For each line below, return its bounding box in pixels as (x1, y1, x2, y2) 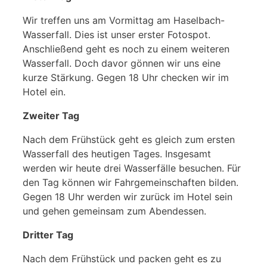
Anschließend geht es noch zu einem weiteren (23, 42, 229, 55)
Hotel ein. (23, 85, 66, 98)
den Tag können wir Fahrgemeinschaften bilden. (23, 176, 238, 188)
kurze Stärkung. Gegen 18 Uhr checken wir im (23, 71, 229, 83)
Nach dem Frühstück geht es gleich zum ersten (23, 133, 235, 145)
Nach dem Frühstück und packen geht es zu (23, 252, 221, 265)
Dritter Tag (23, 228, 73, 241)
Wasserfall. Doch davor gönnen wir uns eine (23, 57, 221, 69)
